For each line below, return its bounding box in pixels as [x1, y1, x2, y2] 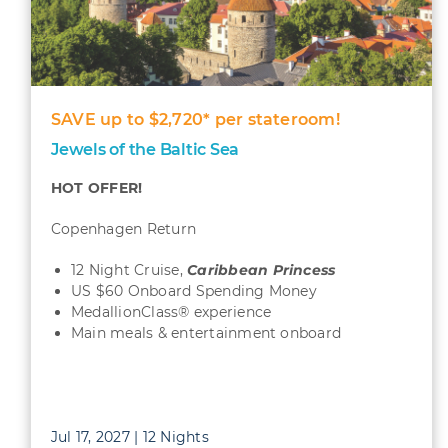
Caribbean [187, 261, 269, 279]
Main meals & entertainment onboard [70, 324, 342, 342]
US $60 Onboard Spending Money [70, 282, 317, 300]
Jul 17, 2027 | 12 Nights [50, 428, 209, 446]
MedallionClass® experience [70, 303, 272, 321]
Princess [272, 261, 336, 279]
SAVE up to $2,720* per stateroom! [50, 110, 340, 129]
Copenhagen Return [50, 220, 197, 238]
